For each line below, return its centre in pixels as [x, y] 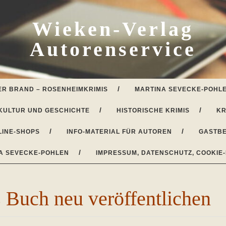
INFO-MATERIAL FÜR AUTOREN [119, 132]
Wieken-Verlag [113, 29]
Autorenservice [113, 49]
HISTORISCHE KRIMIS [153, 110]
